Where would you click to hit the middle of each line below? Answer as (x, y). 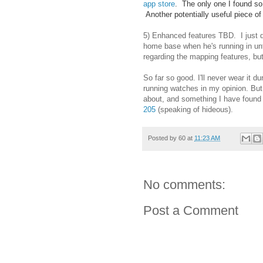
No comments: (184, 185)
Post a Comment (191, 211)
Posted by (163, 138)
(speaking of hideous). (198, 109)
